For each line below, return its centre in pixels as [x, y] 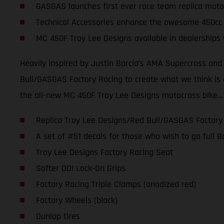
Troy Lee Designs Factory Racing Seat [104, 152]
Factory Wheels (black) [76, 200]
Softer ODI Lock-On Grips [80, 168]
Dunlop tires [58, 216]
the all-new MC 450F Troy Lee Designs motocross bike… [121, 95]
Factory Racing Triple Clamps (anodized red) [116, 184]
